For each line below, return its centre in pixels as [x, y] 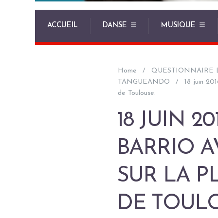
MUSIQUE [178, 26]
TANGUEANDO [144, 82]
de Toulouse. [137, 93]
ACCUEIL [63, 26]
